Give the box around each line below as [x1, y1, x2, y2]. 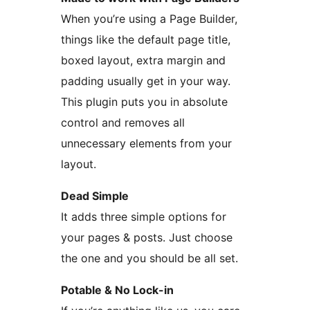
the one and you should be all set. [61, 251, 238, 266]
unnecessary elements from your [61, 136, 232, 151]
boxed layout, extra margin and [61, 53, 226, 68]
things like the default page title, [61, 33, 230, 47]
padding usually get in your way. [61, 74, 230, 89]
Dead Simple [61, 189, 129, 203]
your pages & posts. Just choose [61, 230, 232, 245]
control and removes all [61, 116, 185, 130]
